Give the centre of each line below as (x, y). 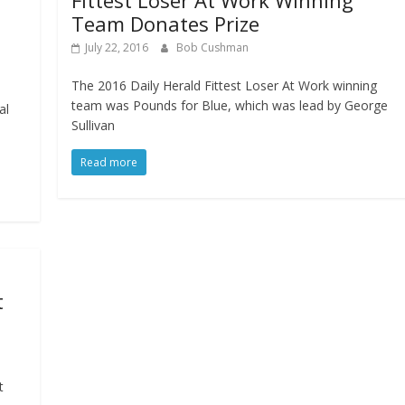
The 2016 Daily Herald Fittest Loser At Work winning (225, 86)
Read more (109, 163)
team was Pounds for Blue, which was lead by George (230, 106)
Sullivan (94, 126)
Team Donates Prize (166, 24)
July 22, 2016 (117, 48)
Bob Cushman (213, 48)
